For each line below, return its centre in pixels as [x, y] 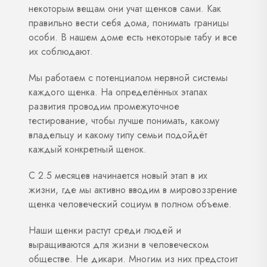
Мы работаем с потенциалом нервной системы [128, 77]
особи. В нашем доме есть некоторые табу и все [133, 37]
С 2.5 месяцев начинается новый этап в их [118, 175]
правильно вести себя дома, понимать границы [129, 23]
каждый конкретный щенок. [88, 149]
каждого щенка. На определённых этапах [118, 92]
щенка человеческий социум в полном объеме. [130, 204]
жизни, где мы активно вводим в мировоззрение [133, 190]
